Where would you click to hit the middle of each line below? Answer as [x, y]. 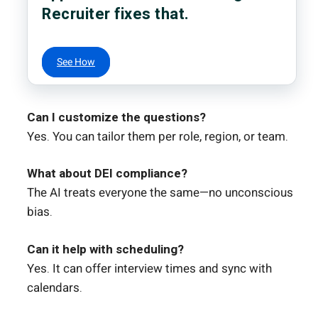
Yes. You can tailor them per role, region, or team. [158, 136]
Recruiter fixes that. [116, 14]
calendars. [55, 287]
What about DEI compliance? [107, 174]
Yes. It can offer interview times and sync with [149, 268]
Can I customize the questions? [116, 117]
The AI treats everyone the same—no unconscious [160, 193]
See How [76, 62]
